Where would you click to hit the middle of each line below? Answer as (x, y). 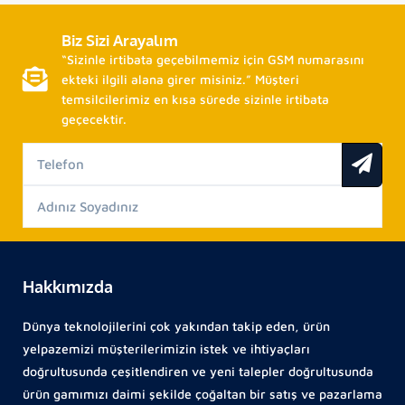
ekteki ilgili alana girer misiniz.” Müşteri (180, 80)
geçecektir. (94, 119)
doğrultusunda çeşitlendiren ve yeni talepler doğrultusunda (198, 372)
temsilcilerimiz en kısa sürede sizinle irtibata (195, 99)
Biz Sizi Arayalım (120, 41)
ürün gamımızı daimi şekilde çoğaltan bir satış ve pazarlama (202, 394)
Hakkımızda (68, 287)
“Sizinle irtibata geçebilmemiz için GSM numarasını (213, 60)
